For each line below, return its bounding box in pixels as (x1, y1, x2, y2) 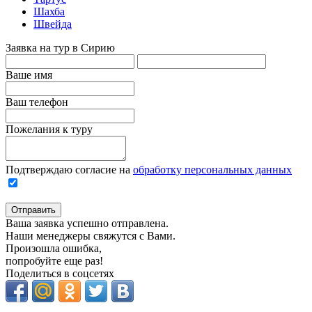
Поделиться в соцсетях (6, 267, 114, 279)
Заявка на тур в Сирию (6, 41, 115, 54)
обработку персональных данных (133, 163, 292, 175)
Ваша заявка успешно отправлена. (6, 217, 169, 229)
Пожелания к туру (6, 123, 93, 135)
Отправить (11, 204, 56, 215)
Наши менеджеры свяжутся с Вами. (6, 229, 175, 242)
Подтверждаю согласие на (6, 163, 133, 175)
